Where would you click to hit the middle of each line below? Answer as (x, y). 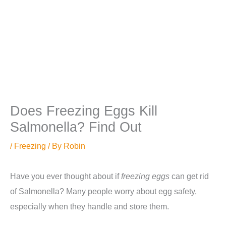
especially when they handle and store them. (90, 207)
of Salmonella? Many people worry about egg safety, (103, 191)
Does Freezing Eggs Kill (84, 111)
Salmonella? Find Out (76, 127)
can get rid (189, 176)
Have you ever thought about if (66, 176)
